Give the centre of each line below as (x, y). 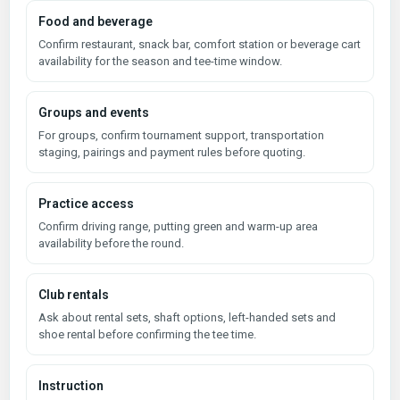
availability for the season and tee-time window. (160, 61)
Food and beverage (96, 21)
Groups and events (94, 112)
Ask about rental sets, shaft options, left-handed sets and (187, 317)
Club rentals (74, 294)
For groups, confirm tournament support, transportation (181, 135)
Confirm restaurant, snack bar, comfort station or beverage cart (200, 44)
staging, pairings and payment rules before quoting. (172, 152)
